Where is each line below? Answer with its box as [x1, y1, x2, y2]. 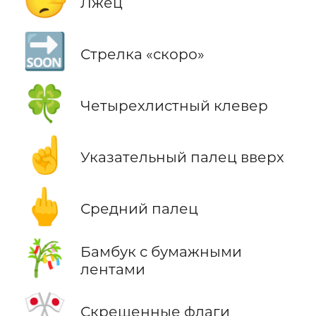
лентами [80, 260, 145, 278]
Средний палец [80, 200, 198, 218]
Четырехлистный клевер [80, 97, 268, 115]
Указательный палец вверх [80, 148, 284, 166]
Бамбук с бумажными [80, 242, 242, 260]
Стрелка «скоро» [80, 45, 205, 63]
